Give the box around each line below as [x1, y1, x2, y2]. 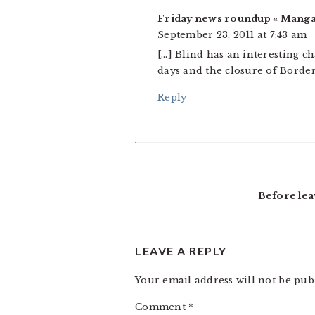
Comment [135, 300, 189, 313]
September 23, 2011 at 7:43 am [157, 28, 307, 41]
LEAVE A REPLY [135, 243, 227, 257]
